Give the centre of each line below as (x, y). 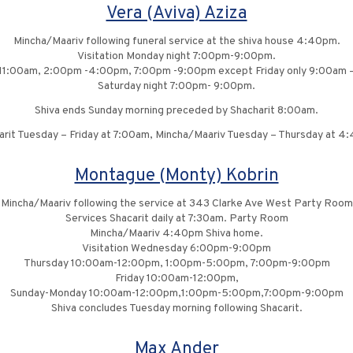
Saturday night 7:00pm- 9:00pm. (176, 86)
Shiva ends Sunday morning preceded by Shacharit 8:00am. (176, 111)
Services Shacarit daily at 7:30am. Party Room (176, 219)
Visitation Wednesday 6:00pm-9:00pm (176, 249)
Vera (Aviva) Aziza (176, 14)
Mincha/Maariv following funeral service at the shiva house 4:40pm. (176, 41)
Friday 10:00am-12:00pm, (176, 279)
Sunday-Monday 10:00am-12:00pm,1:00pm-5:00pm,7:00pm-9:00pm (176, 294)
